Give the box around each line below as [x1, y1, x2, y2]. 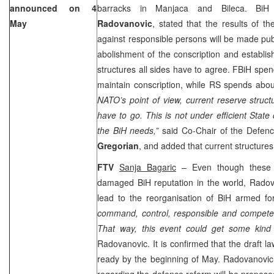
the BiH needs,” [97, 124, 163, 136]
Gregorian [97, 139, 139, 152]
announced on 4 [10, 1, 97, 14]
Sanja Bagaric [119, 160, 176, 173]
